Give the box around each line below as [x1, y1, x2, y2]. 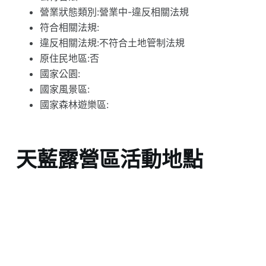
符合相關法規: [39, 21, 99, 34]
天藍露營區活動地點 [15, 146, 203, 172]
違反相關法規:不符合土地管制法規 [39, 37, 185, 49]
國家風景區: [39, 83, 90, 96]
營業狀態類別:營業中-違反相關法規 [39, 6, 189, 18]
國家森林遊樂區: [39, 99, 109, 111]
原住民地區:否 [39, 52, 99, 65]
